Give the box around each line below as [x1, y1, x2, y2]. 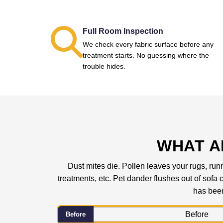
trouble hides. [83, 62, 125, 70]
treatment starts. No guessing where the [83, 51, 209, 59]
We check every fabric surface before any [83, 40, 214, 48]
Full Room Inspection [83, 27, 163, 35]
